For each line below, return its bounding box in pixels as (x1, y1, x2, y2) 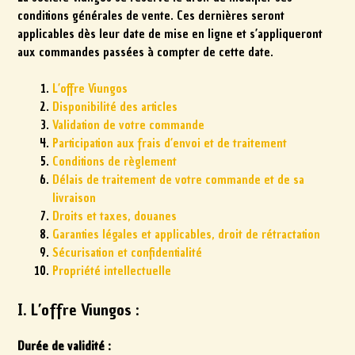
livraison (52, 189, 97, 206)
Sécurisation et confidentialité (52, 244, 203, 261)
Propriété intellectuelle (52, 262, 172, 279)
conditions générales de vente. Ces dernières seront (17, 7, 285, 24)
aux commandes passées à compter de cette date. (17, 44, 274, 60)
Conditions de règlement (52, 153, 177, 170)
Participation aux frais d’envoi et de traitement (52, 135, 288, 151)
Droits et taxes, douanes (52, 208, 177, 224)
